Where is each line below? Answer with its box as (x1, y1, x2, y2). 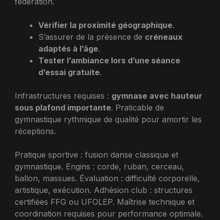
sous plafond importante (15, 103, 111, 112)
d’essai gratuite (38, 67, 100, 77)
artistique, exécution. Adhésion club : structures (15, 185, 192, 195)
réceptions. (15, 126, 56, 136)
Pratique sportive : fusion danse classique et (15, 150, 178, 160)
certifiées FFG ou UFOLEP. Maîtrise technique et (15, 197, 194, 207)
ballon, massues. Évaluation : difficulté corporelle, (15, 173, 200, 183)
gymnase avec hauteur (111, 91, 202, 101)
